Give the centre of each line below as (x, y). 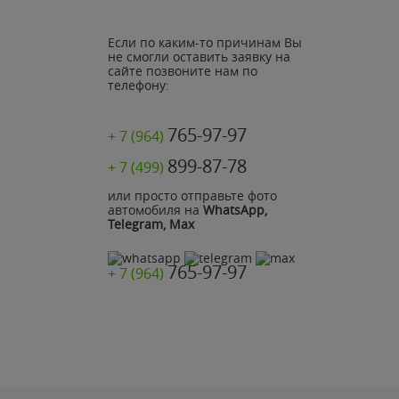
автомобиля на (155, 210)
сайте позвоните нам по (183, 71)
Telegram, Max (151, 224)
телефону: (138, 85)
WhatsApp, (235, 210)
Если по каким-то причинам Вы (205, 42)
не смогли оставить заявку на (199, 57)
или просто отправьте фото (192, 195)
